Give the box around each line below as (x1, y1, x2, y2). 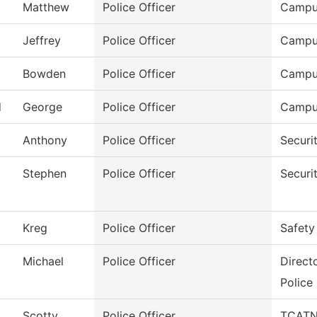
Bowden (23, 67, 66, 81)
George (23, 100, 62, 115)
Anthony (23, 133, 67, 148)
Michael (23, 254, 64, 269)
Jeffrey (23, 33, 61, 48)
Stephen (23, 166, 67, 181)
